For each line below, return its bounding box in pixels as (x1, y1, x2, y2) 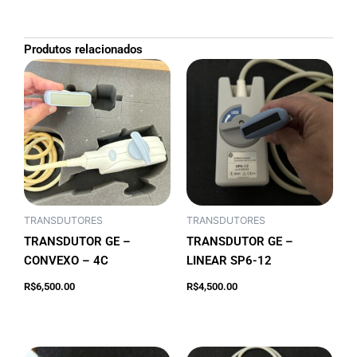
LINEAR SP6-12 (186, 253, 272, 269)
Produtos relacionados (24, 41, 143, 57)
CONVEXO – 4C (24, 253, 108, 269)
